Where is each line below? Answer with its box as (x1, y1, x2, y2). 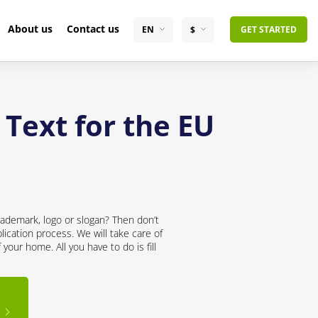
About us (7, 22, 53, 35)
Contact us (66, 22, 119, 35)
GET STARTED (240, 23, 297, 35)
